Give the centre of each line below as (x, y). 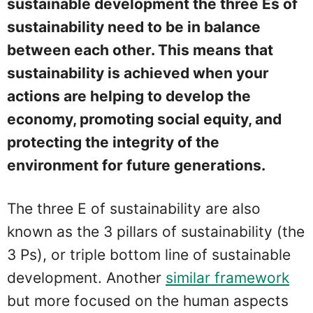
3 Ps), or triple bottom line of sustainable (149, 254)
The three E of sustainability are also (134, 208)
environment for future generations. (136, 165)
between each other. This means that (140, 50)
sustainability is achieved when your (138, 73)
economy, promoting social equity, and (144, 119)
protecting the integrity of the (113, 142)
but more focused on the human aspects (148, 300)
